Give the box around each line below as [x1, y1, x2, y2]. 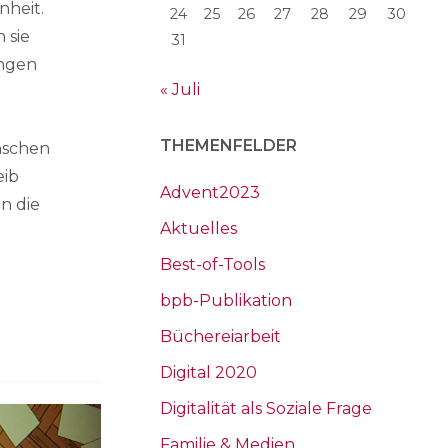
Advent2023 [160, 182, 260, 202]
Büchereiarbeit [160, 326, 281, 346]
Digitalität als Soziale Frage [160, 398, 372, 418]
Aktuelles [160, 218, 237, 238]
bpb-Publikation [160, 290, 292, 310]
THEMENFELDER [160, 135, 297, 155]
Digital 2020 [160, 362, 257, 382]
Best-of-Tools [160, 254, 265, 274]
